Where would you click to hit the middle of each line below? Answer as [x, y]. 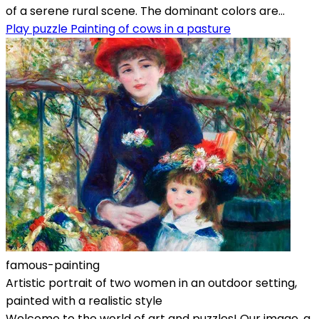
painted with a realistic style [84, 300]
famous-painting [53, 265]
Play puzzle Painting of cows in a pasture [118, 28]
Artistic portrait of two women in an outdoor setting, [151, 283]
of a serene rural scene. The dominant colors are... [145, 11]
